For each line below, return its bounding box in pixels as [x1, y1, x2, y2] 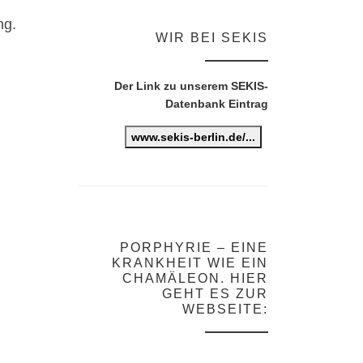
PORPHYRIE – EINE [120, 240, 268, 254]
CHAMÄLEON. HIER [122, 271, 268, 285]
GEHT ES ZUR [162, 286, 268, 301]
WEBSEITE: [182, 301, 268, 316]
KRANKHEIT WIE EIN [112, 255, 268, 270]
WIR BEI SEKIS [156, 30, 268, 45]
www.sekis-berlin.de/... [131, 130, 255, 144]
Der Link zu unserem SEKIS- [114, 79, 268, 93]
